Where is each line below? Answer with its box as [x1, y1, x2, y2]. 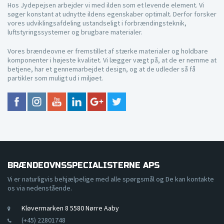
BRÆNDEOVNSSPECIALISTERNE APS [7, 160, 159, 170]
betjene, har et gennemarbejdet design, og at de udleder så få [7, 64, 195, 73]
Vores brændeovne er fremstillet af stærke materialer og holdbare [7, 46, 208, 55]
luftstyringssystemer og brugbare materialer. [7, 27, 142, 36]
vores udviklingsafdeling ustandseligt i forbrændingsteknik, [7, 18, 186, 27]
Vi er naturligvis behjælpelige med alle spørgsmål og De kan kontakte [7, 174, 214, 183]
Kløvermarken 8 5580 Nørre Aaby [21, 203, 119, 212]
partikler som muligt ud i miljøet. [7, 73, 103, 82]
